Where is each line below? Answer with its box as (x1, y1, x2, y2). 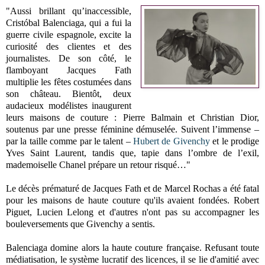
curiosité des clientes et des (6, 41, 132, 51)
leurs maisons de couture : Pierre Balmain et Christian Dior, (6, 112, 259, 122)
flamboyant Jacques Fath (6, 64, 132, 75)
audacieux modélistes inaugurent (6, 100, 132, 111)
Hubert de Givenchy (133, 135, 210, 146)
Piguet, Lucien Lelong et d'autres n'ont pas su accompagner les (6, 206, 259, 217)
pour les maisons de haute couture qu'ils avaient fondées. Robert (6, 195, 259, 205)
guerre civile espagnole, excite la (6, 29, 132, 40)
